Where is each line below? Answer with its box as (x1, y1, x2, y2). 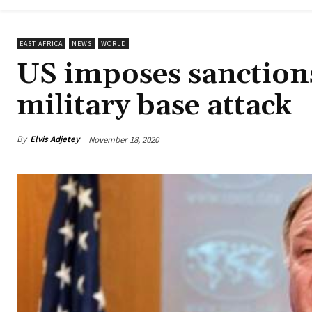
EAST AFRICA (19, 39, 63, 49)
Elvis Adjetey (30, 133, 79, 146)
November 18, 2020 (88, 133, 159, 146)
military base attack (17, 88, 292, 125)
